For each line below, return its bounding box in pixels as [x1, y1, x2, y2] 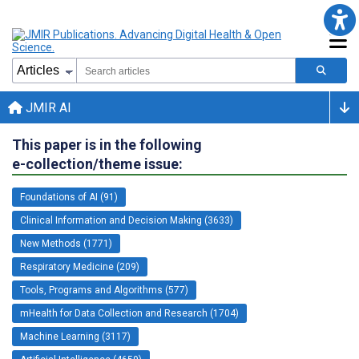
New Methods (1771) [20, 237, 112, 249]
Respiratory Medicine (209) [20, 260, 139, 272]
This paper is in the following [12, 135, 202, 153]
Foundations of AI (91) [20, 191, 118, 203]
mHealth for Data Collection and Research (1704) [20, 307, 239, 319]
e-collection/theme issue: [12, 155, 183, 172]
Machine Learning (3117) [20, 330, 131, 342]
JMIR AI [22, 99, 71, 115]
